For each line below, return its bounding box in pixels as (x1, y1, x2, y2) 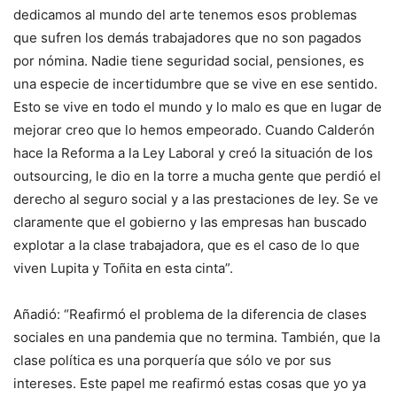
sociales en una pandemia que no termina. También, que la (13, 328, 380, 346)
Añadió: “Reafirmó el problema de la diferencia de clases (13, 305, 367, 323)
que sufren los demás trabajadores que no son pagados (13, 28, 362, 46)
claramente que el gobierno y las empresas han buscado (13, 213, 367, 230)
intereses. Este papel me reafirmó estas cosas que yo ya (13, 374, 366, 392)
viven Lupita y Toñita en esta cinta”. (13, 259, 233, 276)
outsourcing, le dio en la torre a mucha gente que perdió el (13, 167, 381, 184)
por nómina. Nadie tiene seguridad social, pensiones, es (13, 51, 364, 69)
